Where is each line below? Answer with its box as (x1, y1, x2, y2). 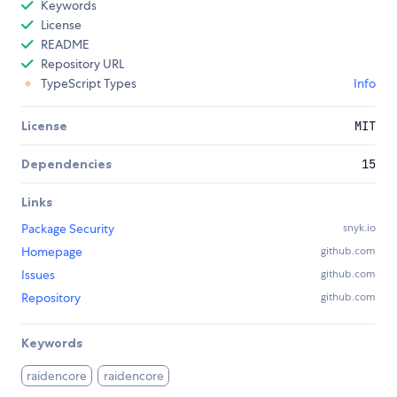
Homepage (21, 243, 82, 260)
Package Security (21, 220, 114, 237)
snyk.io (343, 220, 376, 235)
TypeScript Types (41, 74, 136, 91)
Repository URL (41, 55, 124, 72)
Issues (21, 266, 55, 283)
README (41, 35, 90, 52)
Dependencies (21, 155, 112, 172)
